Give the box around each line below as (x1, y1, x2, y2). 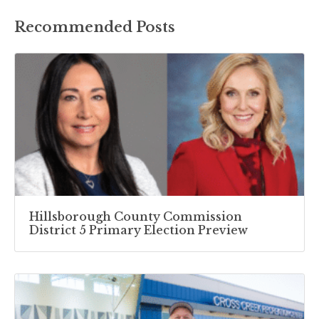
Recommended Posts (14, 19, 175, 36)
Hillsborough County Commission (29, 209, 242, 224)
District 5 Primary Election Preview (29, 223, 248, 238)
